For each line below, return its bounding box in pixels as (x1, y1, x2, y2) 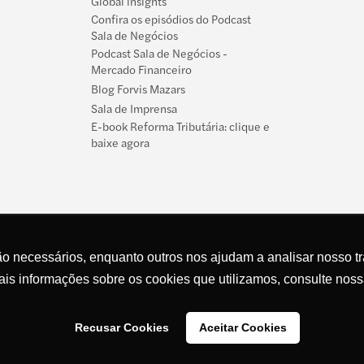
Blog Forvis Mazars (91, 80, 185, 97)
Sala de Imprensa (91, 100, 177, 117)
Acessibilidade (54, 345, 114, 359)
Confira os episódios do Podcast (91, 11, 251, 28)
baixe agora (91, 134, 149, 151)
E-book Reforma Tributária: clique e (91, 118, 270, 135)
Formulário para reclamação (141, 345, 255, 359)
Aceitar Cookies (199, 321, 288, 335)
